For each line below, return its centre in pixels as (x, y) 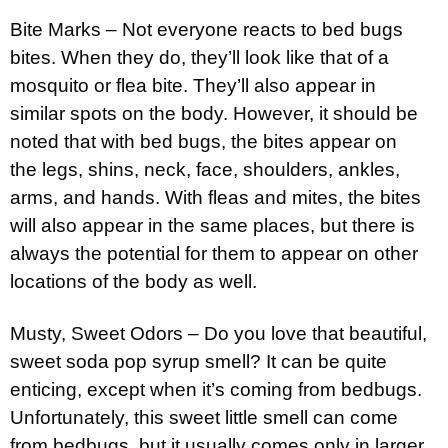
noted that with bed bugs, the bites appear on (203, 141)
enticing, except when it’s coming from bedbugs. (216, 389)
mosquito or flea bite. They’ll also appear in (193, 85)
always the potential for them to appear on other (214, 253)
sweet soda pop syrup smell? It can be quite (198, 361)
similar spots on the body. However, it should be (214, 113)
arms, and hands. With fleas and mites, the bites (215, 197)
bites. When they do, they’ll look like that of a (199, 57)
